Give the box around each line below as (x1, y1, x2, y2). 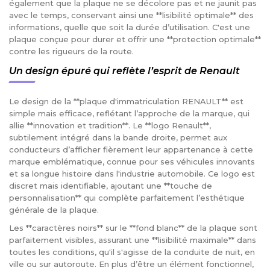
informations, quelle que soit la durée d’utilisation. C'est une (9, 22, 250, 32)
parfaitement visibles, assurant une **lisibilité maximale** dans (9, 234, 256, 245)
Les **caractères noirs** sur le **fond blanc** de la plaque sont (9, 222, 257, 233)
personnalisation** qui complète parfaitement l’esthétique (9, 192, 245, 202)
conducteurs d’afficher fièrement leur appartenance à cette (9, 144, 253, 154)
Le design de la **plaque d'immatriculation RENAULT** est (9, 96, 243, 106)
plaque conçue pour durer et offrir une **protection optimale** (9, 34, 261, 44)
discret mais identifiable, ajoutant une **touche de (9, 180, 212, 190)
